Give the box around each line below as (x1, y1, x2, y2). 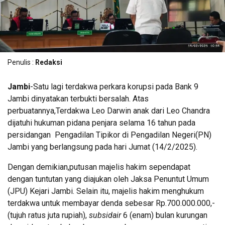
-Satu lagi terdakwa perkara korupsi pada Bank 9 (30, 81, 198, 91)
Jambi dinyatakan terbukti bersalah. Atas (8, 93, 149, 103)
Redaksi (35, 58, 62, 66)
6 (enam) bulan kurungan (121, 210, 207, 220)
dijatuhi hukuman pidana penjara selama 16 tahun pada (8, 118, 195, 128)
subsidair (89, 210, 121, 220)
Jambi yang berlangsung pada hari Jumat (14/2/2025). (8, 142, 197, 152)
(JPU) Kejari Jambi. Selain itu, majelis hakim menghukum (8, 186, 204, 196)
